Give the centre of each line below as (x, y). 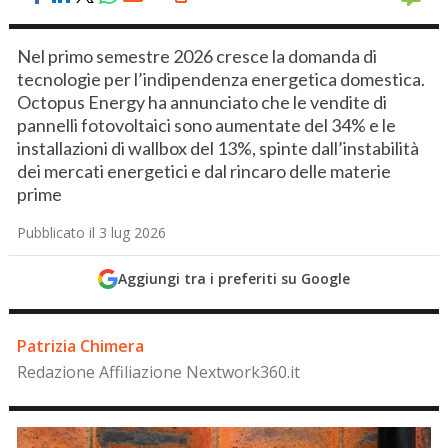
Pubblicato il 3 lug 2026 (92, 232)
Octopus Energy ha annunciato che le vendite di (202, 102)
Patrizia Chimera (81, 346)
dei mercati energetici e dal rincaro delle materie (204, 171)
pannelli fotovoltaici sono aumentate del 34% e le (207, 125)
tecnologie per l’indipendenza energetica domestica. (221, 79)
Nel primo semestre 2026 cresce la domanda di (197, 56)
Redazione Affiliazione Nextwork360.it (159, 372)
